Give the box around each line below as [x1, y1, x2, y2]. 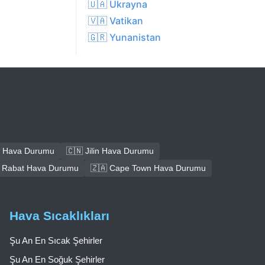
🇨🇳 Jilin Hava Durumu [66, 146, 154, 156]
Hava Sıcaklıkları [9, 209, 109, 222]
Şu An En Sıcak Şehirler [9, 235, 102, 245]
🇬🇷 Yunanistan [88, 31, 161, 44]
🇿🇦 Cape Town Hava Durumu [91, 163, 206, 173]
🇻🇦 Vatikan [88, 15, 143, 27]
